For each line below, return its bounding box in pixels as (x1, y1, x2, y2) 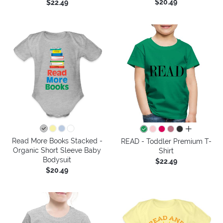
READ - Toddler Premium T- (120, 137, 212, 145)
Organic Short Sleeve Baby (13, 146, 101, 154)
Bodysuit (43, 155, 71, 164)
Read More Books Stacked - (11, 136, 103, 145)
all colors (185, 125, 215, 133)
